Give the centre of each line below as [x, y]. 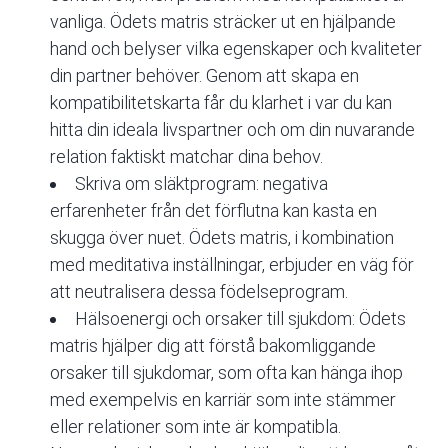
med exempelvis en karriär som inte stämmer [223, 400]
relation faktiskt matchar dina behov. [186, 157]
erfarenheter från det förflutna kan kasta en [213, 211]
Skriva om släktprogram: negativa [201, 184]
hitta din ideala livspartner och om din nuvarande [232, 130]
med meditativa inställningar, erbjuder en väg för [232, 265]
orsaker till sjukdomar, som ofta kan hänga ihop [226, 373]
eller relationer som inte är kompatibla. [195, 427]
